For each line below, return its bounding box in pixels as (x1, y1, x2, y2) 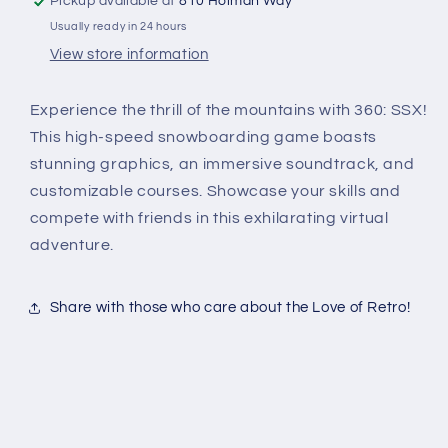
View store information (49, 47, 209, 62)
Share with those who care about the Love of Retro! (49, 300, 411, 316)
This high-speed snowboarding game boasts (29, 128, 377, 145)
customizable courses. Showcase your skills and (29, 182, 401, 199)
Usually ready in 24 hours (49, 20, 188, 32)
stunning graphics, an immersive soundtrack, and (29, 155, 415, 172)
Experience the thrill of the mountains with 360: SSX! (29, 101, 428, 118)
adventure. (29, 236, 115, 253)
